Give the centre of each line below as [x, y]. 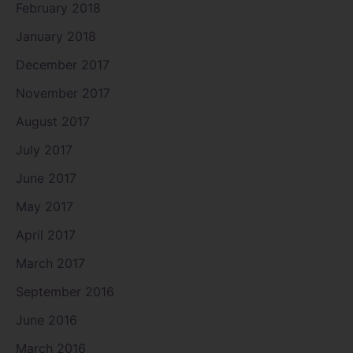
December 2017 [63, 64]
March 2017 [50, 263]
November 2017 [63, 93]
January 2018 [56, 36]
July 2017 [44, 149]
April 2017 [46, 234]
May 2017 [45, 206]
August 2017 [53, 121]
